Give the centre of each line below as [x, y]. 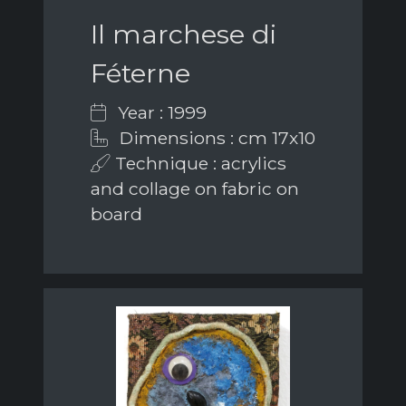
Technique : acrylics [198, 164]
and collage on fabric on [195, 189]
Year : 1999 [160, 113]
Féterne [140, 73]
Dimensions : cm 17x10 [215, 138]
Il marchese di [184, 34]
